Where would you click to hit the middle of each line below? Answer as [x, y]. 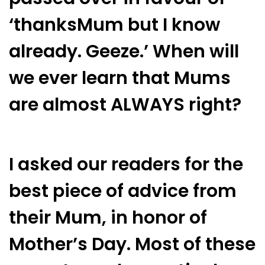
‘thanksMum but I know [114, 25]
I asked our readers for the [126, 164]
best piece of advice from [123, 191]
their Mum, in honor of [108, 217]
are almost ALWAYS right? [125, 105]
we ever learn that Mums [120, 78]
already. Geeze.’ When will [124, 52]
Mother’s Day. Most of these [132, 244]
